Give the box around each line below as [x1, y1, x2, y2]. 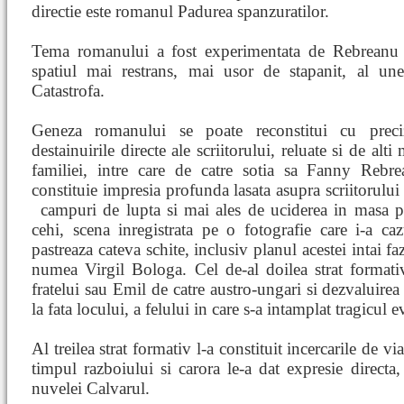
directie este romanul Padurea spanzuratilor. [32, 2, 329, 21]
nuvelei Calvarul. [32, 379, 150, 398]
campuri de [41, 200, 126, 219]
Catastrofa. [32, 81, 105, 100]
